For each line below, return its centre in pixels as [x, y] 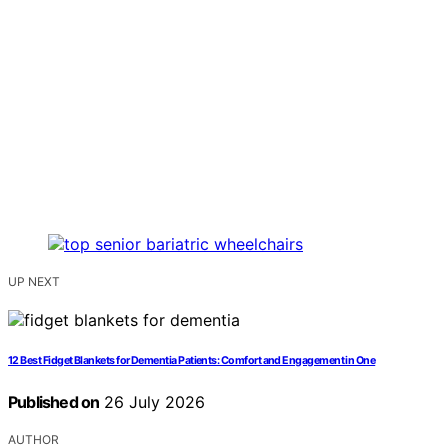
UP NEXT [34, 282]
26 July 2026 [152, 402]
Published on [54, 402]
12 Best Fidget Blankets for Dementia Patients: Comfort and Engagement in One [192, 361]
